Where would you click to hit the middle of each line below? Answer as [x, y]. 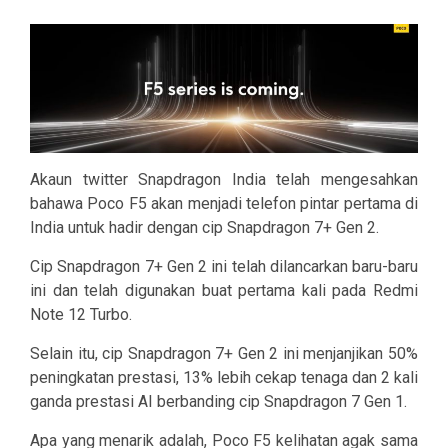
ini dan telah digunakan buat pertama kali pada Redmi [224, 291]
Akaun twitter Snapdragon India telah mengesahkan [224, 180]
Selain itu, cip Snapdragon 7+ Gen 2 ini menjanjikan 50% [224, 354]
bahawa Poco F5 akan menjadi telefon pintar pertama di [224, 204]
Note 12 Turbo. [81, 315]
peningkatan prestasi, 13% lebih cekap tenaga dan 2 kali [224, 378]
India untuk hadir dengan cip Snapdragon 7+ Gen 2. [204, 228]
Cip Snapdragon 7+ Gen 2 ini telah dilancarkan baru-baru [224, 267]
